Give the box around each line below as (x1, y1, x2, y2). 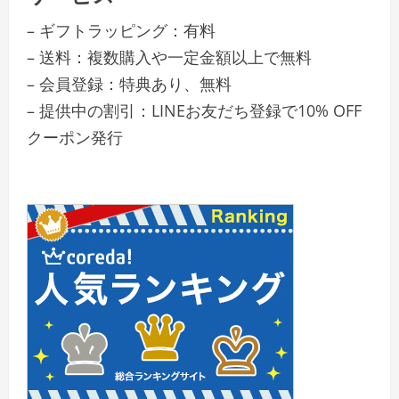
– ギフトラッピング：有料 (27, 20, 216, 42)
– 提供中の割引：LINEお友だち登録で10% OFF (27, 100, 362, 122)
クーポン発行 (27, 126, 123, 149)
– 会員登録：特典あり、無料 (27, 73, 232, 95)
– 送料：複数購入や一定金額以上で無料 (27, 46, 312, 69)
